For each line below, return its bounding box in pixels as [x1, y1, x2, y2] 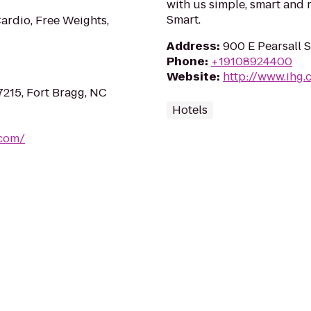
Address [167, 38, 217, 54]
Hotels [172, 102, 208, 118]
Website [167, 69, 217, 85]
